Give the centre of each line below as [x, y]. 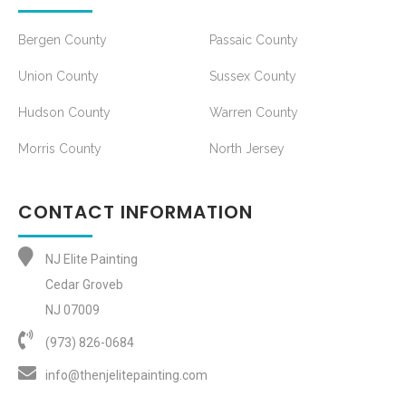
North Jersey [247, 149]
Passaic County [254, 40]
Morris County [60, 149]
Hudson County [64, 113]
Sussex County [253, 77]
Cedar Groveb [84, 285]
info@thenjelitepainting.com [126, 376]
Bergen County [63, 40]
